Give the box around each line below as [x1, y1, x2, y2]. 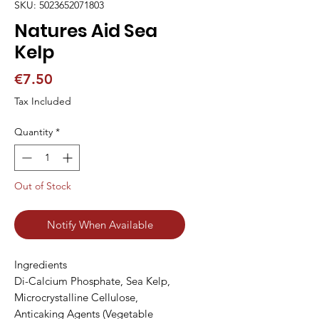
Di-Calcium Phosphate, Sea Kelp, [14, 274, 170, 288]
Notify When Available [46, 218, 153, 232]
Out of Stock [14, 179, 71, 193]
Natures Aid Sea [14, 19, 157, 44]
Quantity [14, 125, 53, 139]
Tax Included [14, 95, 71, 108]
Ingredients [14, 258, 67, 272]
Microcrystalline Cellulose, [14, 291, 138, 305]
